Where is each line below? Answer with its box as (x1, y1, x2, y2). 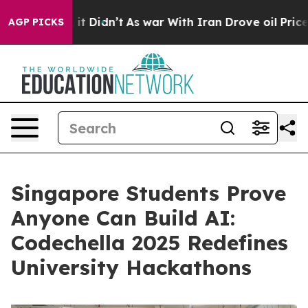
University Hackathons (11, 254, 252, 280)
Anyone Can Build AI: (11, 205, 235, 231)
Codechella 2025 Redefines (11, 230, 288, 256)
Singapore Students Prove (11, 180, 286, 206)
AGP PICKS (8, 16, 64, 28)
